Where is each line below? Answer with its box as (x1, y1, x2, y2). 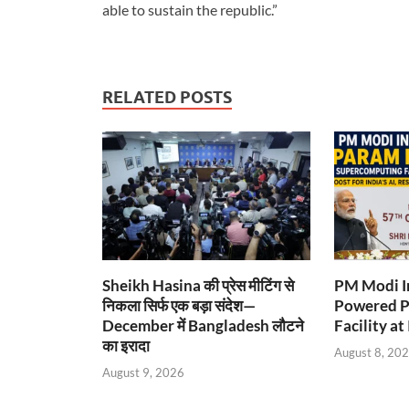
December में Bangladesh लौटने (102, 316, 304, 336)
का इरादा (102, 336, 150, 356)
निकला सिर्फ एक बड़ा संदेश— (102, 296, 256, 316)
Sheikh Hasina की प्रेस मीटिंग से (102, 276, 294, 296)
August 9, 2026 (102, 364, 184, 380)
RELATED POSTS (102, 88, 232, 108)
